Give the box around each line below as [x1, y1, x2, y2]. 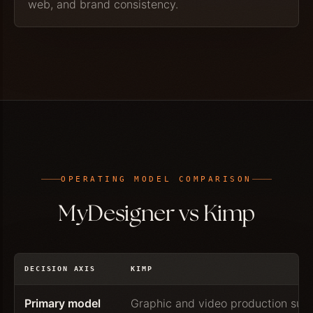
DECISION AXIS [24, 264, 96, 272]
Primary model [24, 296, 101, 310]
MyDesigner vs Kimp [57, 203, 256, 226]
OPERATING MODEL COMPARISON [61, 174, 252, 184]
